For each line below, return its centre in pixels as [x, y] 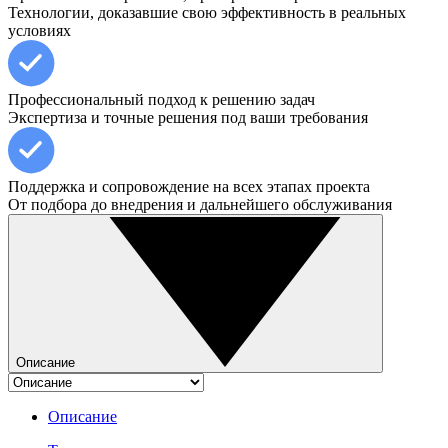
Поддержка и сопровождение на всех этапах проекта [189, 186]
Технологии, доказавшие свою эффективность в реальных [207, 12]
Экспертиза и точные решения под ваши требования [188, 117]
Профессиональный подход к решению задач [161, 99]
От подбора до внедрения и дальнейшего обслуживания [200, 204]
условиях [39, 30]
